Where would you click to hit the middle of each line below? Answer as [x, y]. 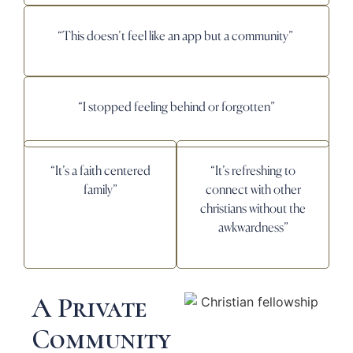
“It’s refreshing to [253, 171]
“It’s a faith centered [100, 171]
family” [100, 190]
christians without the [253, 208]
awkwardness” [253, 227]
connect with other [253, 190]
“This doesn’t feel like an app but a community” [176, 35]
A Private [89, 308]
